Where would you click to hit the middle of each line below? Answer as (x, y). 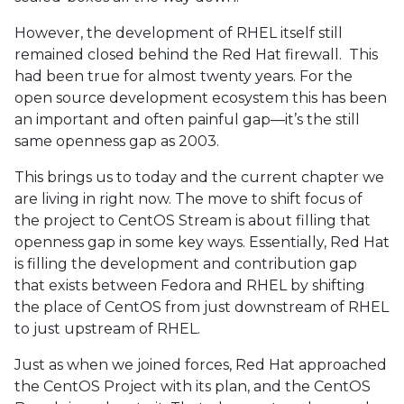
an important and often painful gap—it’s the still (187, 119)
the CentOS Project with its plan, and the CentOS (193, 386)
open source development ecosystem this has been (201, 98)
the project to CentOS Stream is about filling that (193, 220)
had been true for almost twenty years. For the (184, 76)
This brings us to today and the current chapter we (199, 177)
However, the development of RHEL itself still (179, 33)
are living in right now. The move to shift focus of (188, 199)
